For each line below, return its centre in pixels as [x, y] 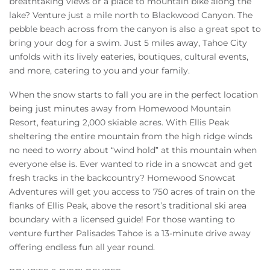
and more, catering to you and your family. [101, 70]
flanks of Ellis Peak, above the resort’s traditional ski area [128, 206]
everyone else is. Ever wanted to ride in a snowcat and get [131, 164]
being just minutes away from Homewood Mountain [120, 109]
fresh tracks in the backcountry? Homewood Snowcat [122, 178]
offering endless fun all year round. [82, 247]
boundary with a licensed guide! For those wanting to [122, 220]
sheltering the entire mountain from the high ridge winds [131, 137]
